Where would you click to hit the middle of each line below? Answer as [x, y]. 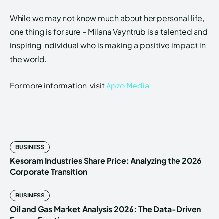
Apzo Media [128, 86]
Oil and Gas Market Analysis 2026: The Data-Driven [105, 209]
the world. [28, 59]
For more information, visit [58, 86]
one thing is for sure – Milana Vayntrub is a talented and [109, 32]
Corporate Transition [48, 172]
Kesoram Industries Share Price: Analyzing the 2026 [106, 161]
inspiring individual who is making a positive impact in [108, 45]
